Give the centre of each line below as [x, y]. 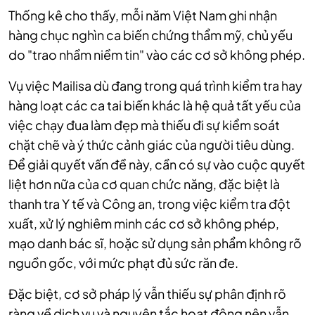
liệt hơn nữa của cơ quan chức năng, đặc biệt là [144, 184]
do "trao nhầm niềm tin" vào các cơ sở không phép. [157, 54]
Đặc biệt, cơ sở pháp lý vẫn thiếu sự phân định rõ [147, 294]
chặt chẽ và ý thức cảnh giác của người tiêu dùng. [152, 144]
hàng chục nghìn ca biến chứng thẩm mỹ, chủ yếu [150, 35]
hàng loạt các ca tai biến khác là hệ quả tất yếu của [155, 105]
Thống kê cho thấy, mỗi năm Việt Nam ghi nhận [143, 15]
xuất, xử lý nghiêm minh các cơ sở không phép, [144, 223]
